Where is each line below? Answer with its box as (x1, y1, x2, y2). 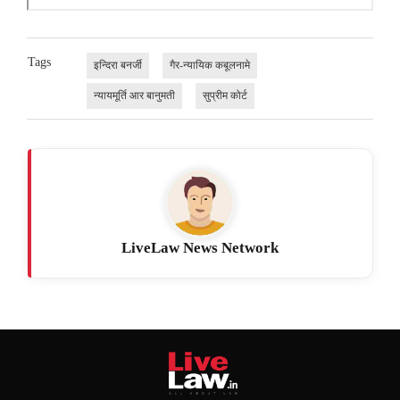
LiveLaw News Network (121, 239, 279, 257)
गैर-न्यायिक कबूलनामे (169, 59, 250, 72)
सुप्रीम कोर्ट (202, 89, 247, 103)
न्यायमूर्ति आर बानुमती (93, 89, 175, 103)
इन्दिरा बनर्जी (93, 59, 142, 72)
